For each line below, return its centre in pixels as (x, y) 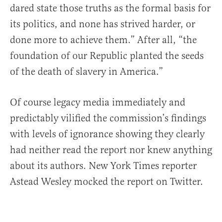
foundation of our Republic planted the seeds (107, 56)
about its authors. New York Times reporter (103, 166)
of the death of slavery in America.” (86, 72)
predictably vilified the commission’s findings (108, 118)
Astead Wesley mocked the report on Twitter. (107, 182)
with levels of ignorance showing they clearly (107, 134)
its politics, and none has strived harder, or (103, 24)
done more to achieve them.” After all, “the (103, 40)
